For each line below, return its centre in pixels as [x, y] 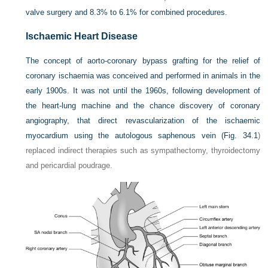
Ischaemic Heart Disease [82, 36]
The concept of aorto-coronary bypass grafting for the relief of [143, 61]
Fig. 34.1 [241, 135]
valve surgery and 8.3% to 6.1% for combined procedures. [127, 12]
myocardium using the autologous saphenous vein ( [125, 135]
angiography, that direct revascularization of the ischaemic [143, 121]
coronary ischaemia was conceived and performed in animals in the [143, 76]
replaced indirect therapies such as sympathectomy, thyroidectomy [143, 150]
